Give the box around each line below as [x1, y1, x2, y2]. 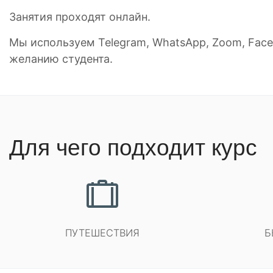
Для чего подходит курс [9, 135, 257, 160]
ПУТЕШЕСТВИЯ [65, 227, 140, 239]
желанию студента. [9, 52, 113, 65]
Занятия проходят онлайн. [9, 10, 151, 23]
